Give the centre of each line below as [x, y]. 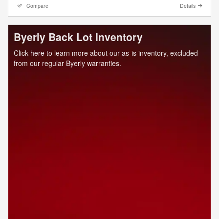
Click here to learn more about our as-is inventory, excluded [106, 53]
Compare [37, 6]
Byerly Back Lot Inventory [78, 36]
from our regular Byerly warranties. [67, 63]
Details [188, 6]
